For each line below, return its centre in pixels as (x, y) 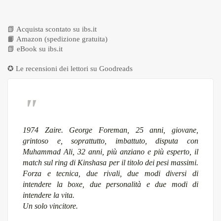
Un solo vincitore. (50, 206)
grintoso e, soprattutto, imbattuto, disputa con (110, 141)
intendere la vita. (49, 195)
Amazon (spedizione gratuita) (62, 39)
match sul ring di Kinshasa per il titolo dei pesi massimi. (110, 163)
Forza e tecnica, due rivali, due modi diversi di (110, 174)
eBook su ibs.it (40, 49)
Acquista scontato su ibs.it (56, 29)
